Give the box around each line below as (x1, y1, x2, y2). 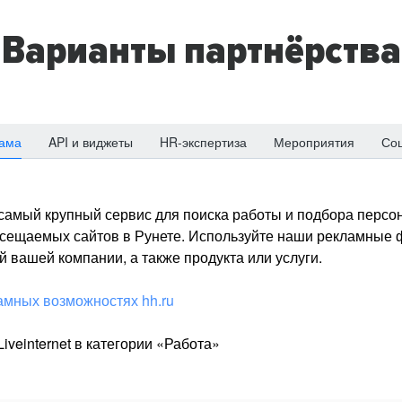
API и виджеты (48, 133, 133, 151)
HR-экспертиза (160, 133, 247, 151)
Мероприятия (274, 133, 354, 151)
